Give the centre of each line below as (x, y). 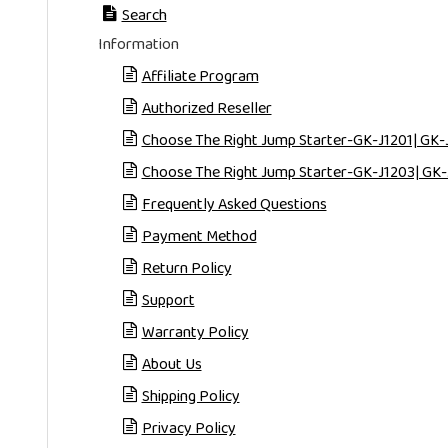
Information (138, 44)
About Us (171, 364)
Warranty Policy (195, 332)
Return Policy (186, 268)
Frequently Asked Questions (234, 204)
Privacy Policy (188, 428)
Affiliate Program (200, 76)
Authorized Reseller (206, 108)
